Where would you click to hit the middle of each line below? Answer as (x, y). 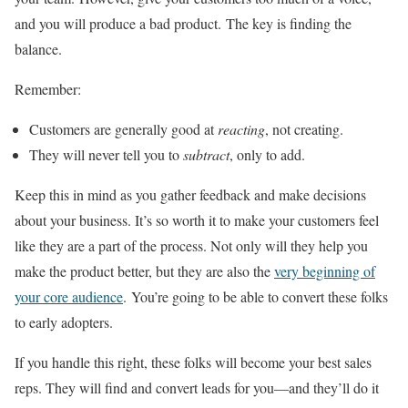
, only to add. (267, 154)
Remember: (48, 89)
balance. (38, 49)
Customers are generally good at (123, 129)
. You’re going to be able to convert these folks (255, 296)
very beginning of (325, 271)
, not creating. (304, 129)
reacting (241, 129)
